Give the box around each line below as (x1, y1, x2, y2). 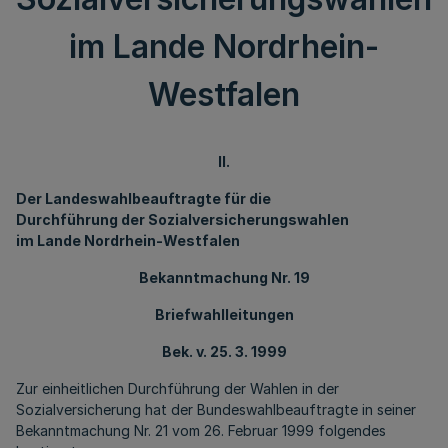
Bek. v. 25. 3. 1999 (161, 343, 287, 360)
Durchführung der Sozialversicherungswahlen (16, 211, 349, 228)
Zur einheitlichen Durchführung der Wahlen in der (16, 380, 339, 397)
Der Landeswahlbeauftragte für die (16, 190, 271, 207)
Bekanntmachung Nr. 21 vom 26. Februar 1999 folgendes (16, 422, 386, 439)
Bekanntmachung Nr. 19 (138, 269, 310, 286)
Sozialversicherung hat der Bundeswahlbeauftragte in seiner (16, 401, 416, 418)
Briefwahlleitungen (154, 306, 294, 323)
